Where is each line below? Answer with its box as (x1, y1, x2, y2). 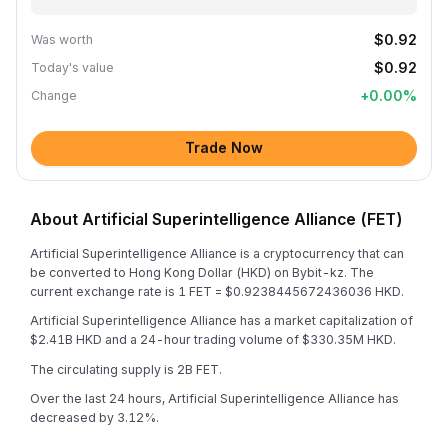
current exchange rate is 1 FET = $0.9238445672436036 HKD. (30, 283, 404, 299)
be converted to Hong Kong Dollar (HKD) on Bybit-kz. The (30, 264, 374, 280)
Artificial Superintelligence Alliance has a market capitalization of (30, 313, 413, 328)
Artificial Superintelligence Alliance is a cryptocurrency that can (30, 245, 404, 261)
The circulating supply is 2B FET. (30, 361, 222, 377)
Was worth (31, 32, 93, 47)
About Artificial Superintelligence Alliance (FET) (30, 209, 403, 229)
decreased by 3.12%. (30, 410, 159, 425)
